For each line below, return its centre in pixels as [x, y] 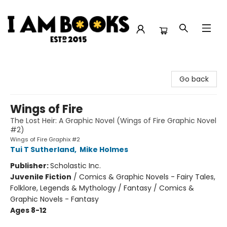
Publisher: [30, 166]
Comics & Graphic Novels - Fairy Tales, [147, 177]
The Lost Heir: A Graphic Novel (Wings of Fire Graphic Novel [113, 121]
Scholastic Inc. [75, 166]
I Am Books [27, 68]
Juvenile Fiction [41, 177]
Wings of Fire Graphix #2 [45, 139]
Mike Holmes [104, 149]
